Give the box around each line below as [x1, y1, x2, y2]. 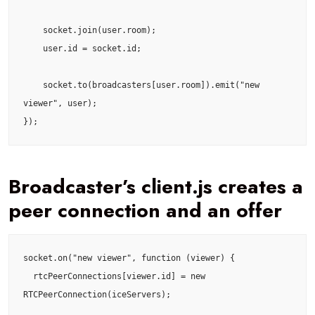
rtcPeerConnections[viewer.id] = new [23, 271, 33, 281]
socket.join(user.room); [23, 25, 43, 35]
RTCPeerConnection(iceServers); [23, 289, 171, 300]
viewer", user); [23, 98, 97, 108]
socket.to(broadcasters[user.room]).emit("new [23, 79, 43, 90]
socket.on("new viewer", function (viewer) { [23, 252, 235, 263]
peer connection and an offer [8, 195, 282, 225]
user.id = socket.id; [23, 43, 43, 53]
